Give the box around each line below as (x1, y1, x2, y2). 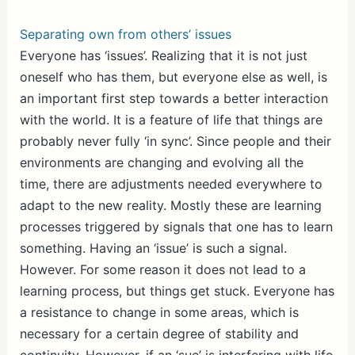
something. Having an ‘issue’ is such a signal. (19, 240, 287, 257)
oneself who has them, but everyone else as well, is (19, 69, 327, 86)
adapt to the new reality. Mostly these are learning (19, 197, 322, 214)
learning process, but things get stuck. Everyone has (19, 283, 334, 300)
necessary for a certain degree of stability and (19, 326, 299, 342)
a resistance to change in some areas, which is (19, 304, 299, 321)
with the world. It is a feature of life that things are (19, 112, 323, 128)
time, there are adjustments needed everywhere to (19, 176, 323, 193)
